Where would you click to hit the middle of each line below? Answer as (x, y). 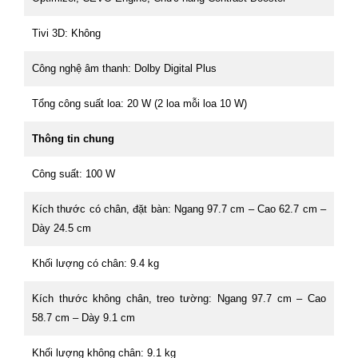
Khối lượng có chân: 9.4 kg (95, 263)
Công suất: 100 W (74, 173)
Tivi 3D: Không (66, 33)
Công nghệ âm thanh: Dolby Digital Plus (124, 68)
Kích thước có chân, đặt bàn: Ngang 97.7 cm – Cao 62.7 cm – (179, 209)
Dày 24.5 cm (62, 228)
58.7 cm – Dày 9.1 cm (84, 317)
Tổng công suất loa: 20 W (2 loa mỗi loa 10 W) (139, 103)
